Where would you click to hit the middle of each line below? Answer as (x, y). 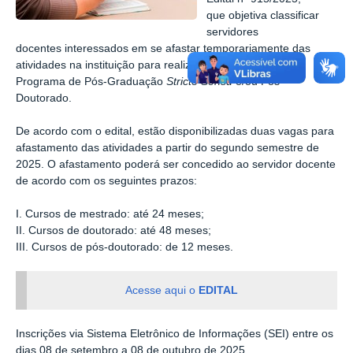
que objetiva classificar (263, 16)
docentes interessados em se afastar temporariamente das (163, 49)
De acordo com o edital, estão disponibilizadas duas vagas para (175, 131)
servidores (233, 32)
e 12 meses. (203, 247)
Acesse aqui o (162, 290)
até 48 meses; (176, 230)
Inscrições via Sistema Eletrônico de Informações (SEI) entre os (175, 334)
